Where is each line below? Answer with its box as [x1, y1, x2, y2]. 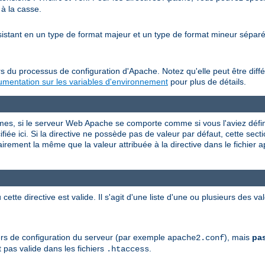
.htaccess [106, 244, 149, 254]
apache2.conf [167, 232, 224, 243]
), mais [224, 232, 252, 242]
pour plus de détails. [168, 77, 246, 87]
